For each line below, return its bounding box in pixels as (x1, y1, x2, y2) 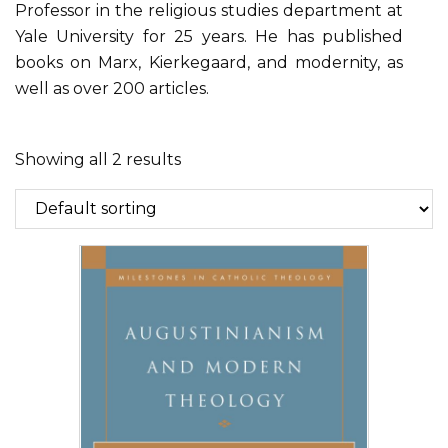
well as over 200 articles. (15, 78, 209, 98)
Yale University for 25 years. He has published (15, 26, 403, 46)
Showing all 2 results (15, 149, 181, 169)
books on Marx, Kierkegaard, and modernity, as (15, 52, 403, 72)
